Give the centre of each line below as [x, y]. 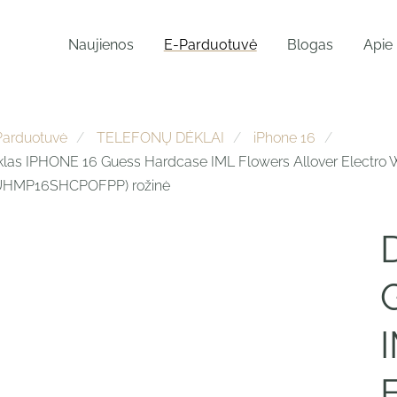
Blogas [310, 45]
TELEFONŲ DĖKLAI [160, 138]
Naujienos [101, 45]
